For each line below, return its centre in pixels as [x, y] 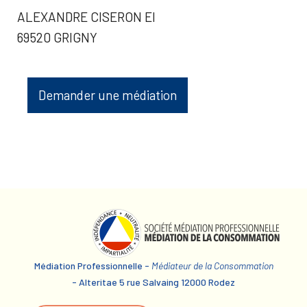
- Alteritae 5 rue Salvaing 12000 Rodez [153, 282]
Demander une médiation [108, 95]
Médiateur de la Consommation [212, 265]
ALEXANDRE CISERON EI [86, 16]
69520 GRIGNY [57, 37]
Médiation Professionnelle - [93, 265]
